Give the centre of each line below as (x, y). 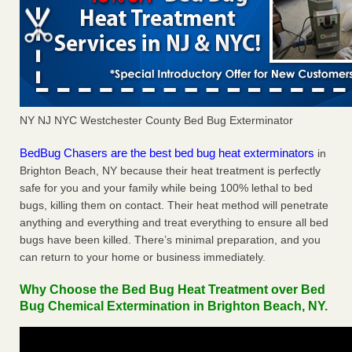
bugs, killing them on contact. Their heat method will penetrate (174, 205)
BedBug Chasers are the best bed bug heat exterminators (167, 153)
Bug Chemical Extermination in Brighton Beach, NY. (174, 306)
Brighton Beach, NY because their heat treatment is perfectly (170, 171)
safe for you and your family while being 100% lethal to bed (166, 188)
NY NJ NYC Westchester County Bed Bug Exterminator (156, 121)
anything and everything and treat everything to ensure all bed (174, 223)
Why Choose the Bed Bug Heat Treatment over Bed (172, 290)
